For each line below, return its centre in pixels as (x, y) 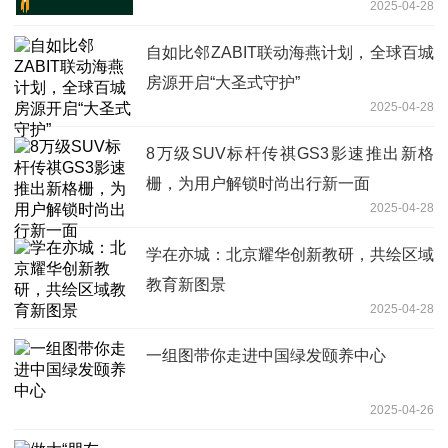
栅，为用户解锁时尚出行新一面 (258, 183)
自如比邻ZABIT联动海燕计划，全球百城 (290, 52)
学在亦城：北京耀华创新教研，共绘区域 (290, 254)
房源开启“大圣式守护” (223, 82)
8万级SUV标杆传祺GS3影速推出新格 (290, 153)
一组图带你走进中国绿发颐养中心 (266, 355)
